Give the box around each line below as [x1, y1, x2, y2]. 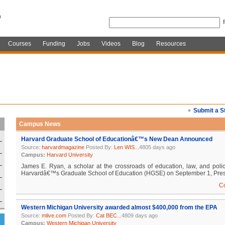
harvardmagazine [41, 144, 84, 150]
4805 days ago [139, 144, 175, 150]
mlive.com [41, 212, 66, 218]
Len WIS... [114, 144, 139, 150]
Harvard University [46, 152, 93, 158]
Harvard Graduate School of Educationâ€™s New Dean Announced [21, 136, 212, 143]
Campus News [19, 121, 61, 128]
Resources [156, 40, 186, 47]
